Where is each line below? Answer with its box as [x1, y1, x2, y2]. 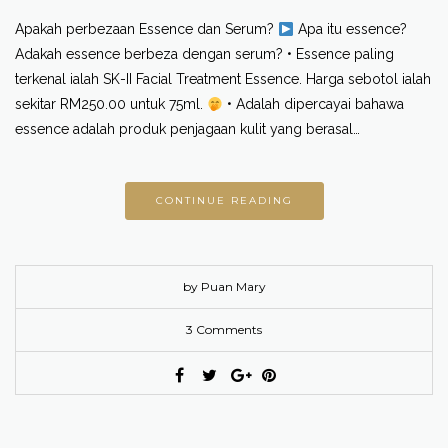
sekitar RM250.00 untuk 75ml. [15, 96, 207, 113]
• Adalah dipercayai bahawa [222, 96, 404, 113]
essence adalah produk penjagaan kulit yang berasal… [15, 121, 360, 138]
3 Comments [186, 322, 262, 338]
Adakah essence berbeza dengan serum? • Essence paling [15, 46, 394, 63]
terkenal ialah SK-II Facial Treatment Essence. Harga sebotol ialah [15, 71, 431, 88]
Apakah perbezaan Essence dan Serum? [15, 21, 278, 38]
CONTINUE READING [155, 194, 293, 208]
